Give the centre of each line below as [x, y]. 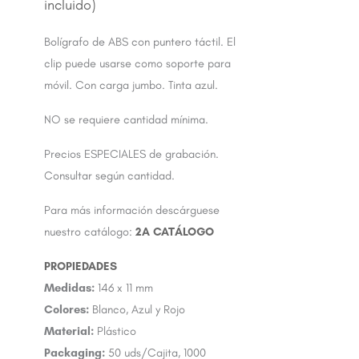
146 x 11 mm [124, 288]
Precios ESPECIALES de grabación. [131, 154]
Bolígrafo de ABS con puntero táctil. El [140, 42]
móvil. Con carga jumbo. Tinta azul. [131, 85]
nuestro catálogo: [90, 232]
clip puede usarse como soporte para [137, 64]
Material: [69, 331]
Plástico [115, 331]
